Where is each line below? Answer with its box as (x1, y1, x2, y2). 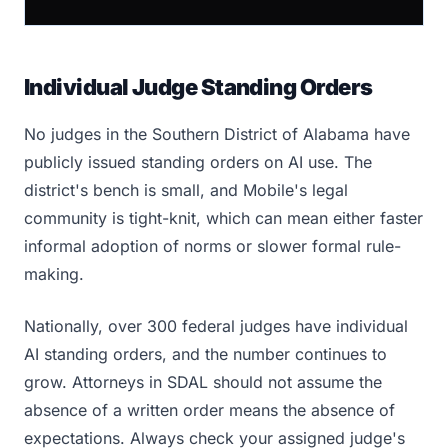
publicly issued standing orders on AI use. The (24, 152, 372, 172)
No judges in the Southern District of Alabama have (24, 124, 410, 144)
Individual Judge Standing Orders (24, 74, 373, 100)
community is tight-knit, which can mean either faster (24, 208, 423, 228)
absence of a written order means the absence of (24, 400, 395, 420)
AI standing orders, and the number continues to (24, 344, 387, 364)
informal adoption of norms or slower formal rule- (24, 236, 401, 256)
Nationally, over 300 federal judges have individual (24, 316, 408, 336)
